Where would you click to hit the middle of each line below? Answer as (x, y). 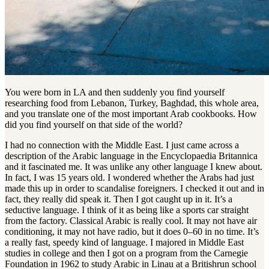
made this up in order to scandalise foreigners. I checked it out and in (134, 189)
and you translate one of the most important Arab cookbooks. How (131, 114)
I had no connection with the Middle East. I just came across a (122, 145)
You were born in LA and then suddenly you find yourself (115, 92)
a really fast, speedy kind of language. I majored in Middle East (124, 243)
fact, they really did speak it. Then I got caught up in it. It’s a (119, 199)
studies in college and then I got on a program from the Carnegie (126, 253)
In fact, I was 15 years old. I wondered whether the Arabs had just (129, 178)
